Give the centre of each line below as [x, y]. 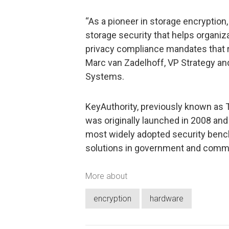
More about [106, 176]
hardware [167, 198]
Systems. [105, 76]
